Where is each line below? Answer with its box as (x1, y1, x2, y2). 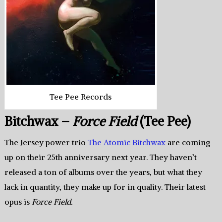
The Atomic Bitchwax (87, 137, 166, 148)
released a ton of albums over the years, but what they (4, 167, 202, 177)
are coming (165, 137, 210, 148)
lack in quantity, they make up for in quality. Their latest (4, 182, 206, 192)
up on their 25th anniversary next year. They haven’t (4, 152, 197, 163)
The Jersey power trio (4, 137, 88, 148)
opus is (4, 197, 32, 207)
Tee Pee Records (50, 92, 112, 102)
